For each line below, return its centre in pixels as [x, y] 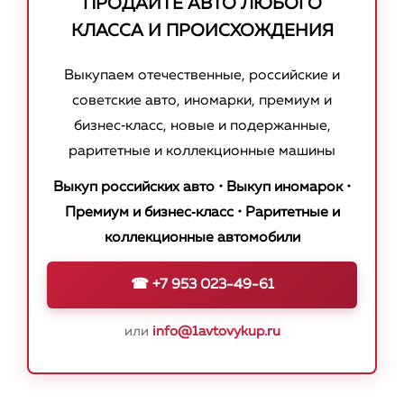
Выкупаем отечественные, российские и [202, 76]
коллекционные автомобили [202, 239]
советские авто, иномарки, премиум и [202, 101]
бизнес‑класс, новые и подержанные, [202, 127]
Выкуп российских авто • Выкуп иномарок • [202, 188]
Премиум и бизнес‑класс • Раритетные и [202, 213]
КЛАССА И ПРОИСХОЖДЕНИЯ [202, 32]
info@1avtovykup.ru [216, 332]
